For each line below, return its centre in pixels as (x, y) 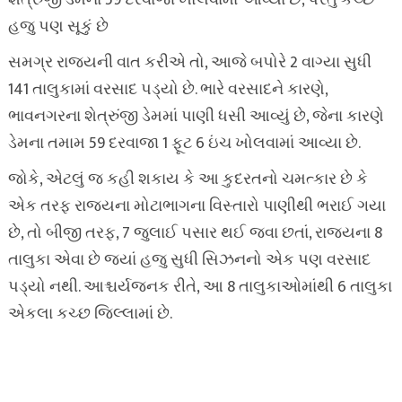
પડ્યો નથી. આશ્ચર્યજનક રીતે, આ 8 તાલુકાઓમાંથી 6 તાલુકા (200, 287)
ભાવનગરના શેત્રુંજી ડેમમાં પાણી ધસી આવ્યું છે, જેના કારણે (196, 117)
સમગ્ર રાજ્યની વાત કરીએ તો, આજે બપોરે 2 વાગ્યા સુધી (189, 63)
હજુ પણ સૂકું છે (58, 27)
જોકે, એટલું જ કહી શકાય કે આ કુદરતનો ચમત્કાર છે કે (188, 179)
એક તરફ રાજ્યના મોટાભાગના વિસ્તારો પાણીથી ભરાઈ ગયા (197, 206)
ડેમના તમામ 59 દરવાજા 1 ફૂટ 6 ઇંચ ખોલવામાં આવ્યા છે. (184, 144)
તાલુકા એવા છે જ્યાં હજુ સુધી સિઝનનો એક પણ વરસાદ (189, 260)
